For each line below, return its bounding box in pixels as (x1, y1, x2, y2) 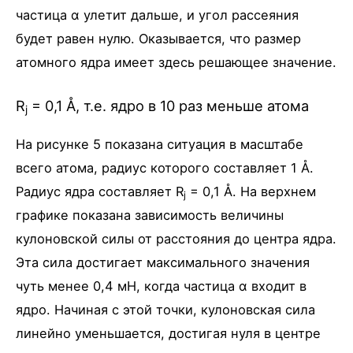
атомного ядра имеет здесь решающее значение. (16, 54, 336, 71)
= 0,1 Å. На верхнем (186, 183, 316, 199)
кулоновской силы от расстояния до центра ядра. (16, 230, 336, 247)
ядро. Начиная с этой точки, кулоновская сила (16, 301, 315, 318)
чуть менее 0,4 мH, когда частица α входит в (16, 277, 307, 294)
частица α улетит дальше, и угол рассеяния (16, 7, 299, 24)
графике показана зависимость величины (16, 206, 284, 223)
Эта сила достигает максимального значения (16, 254, 310, 270)
